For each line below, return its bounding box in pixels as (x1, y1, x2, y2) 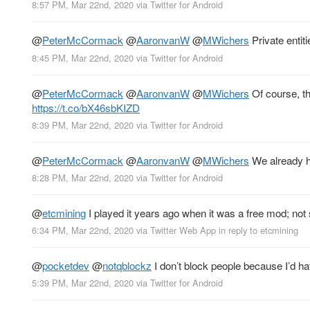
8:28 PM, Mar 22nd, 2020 (32, 170, 134, 184)
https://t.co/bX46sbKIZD (32, 100, 140, 115)
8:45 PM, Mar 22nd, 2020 (32, 51, 134, 64)
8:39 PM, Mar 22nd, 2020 (32, 118, 134, 131)
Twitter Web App (150, 224, 216, 237)
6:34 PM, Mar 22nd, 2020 (32, 224, 134, 237)
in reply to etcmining (219, 224, 298, 237)
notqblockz (102, 258, 152, 273)
